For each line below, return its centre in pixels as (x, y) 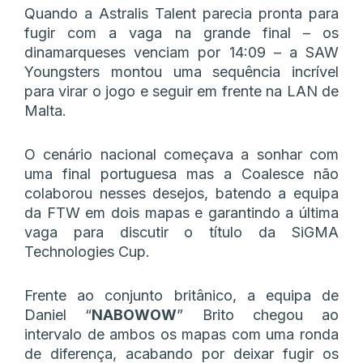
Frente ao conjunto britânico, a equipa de (181, 295)
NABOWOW (135, 314)
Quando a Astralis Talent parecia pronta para (181, 13)
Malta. (45, 110)
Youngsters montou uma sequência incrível (181, 71)
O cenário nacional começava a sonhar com (181, 154)
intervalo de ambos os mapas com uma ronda (181, 334)
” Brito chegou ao (258, 314)
